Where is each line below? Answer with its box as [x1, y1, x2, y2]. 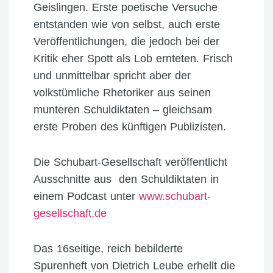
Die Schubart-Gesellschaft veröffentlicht [34, 155, 227, 168]
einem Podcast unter [34, 190, 139, 202]
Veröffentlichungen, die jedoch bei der [34, 35, 219, 48]
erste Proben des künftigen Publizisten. [34, 120, 226, 133]
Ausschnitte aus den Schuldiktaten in [34, 172, 219, 185]
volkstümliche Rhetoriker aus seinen [34, 86, 211, 99]
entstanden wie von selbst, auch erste [34, 18, 220, 30]
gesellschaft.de [34, 207, 107, 219]
